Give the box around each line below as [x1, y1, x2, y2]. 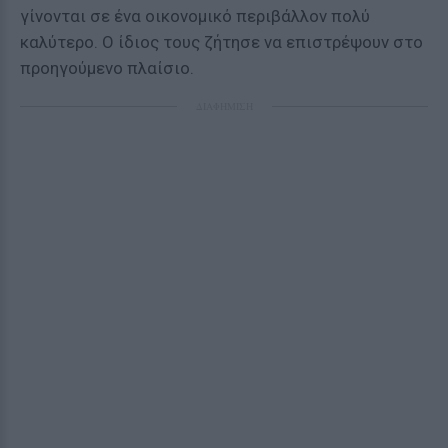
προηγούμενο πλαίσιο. [20, 58, 194, 78]
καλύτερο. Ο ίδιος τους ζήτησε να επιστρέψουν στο [20, 32, 423, 52]
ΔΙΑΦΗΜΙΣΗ [195, 99, 253, 113]
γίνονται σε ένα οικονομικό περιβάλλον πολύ [20, 6, 370, 26]
